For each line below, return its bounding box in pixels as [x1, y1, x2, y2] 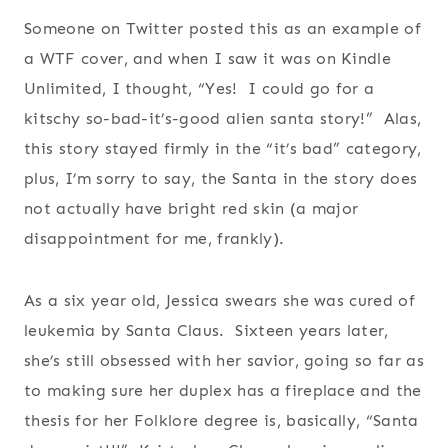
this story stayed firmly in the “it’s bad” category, [24, 139, 422, 159]
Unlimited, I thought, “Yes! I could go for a [24, 79, 375, 99]
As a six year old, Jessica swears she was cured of [24, 291, 416, 311]
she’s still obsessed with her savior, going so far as [24, 351, 424, 371]
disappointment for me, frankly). [24, 229, 285, 249]
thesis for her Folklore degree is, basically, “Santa [24, 411, 419, 431]
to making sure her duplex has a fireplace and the [24, 381, 422, 401]
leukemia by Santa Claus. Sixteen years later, [24, 321, 389, 341]
